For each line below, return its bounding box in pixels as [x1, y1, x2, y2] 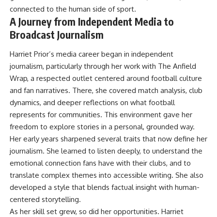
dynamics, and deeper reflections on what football [10, 97, 175, 107]
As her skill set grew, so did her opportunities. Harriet [10, 206, 184, 216]
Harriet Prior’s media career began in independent [10, 49, 173, 59]
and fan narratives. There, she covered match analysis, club [10, 85, 202, 95]
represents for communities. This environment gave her [10, 109, 192, 119]
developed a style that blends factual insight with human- [10, 182, 200, 192]
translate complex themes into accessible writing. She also [10, 170, 203, 180]
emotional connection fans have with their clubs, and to [10, 158, 191, 168]
